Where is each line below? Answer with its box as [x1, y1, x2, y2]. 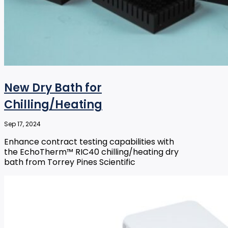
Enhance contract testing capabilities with [4, 136, 174, 148]
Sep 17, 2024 [4, 120, 41, 129]
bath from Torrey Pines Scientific [4, 156, 135, 168]
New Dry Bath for [4, 80, 102, 96]
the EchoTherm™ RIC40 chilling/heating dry [4, 146, 179, 158]
